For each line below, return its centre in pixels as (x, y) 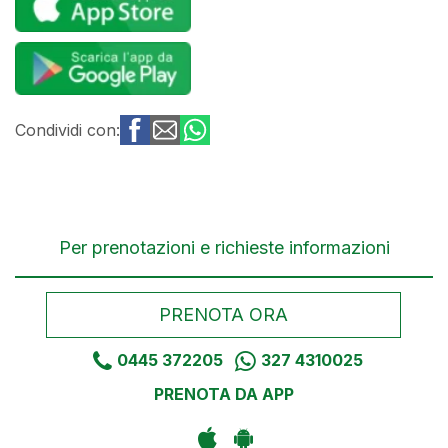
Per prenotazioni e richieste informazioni (224, 247)
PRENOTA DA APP (224, 393)
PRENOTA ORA (224, 314)
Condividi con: (67, 129)
